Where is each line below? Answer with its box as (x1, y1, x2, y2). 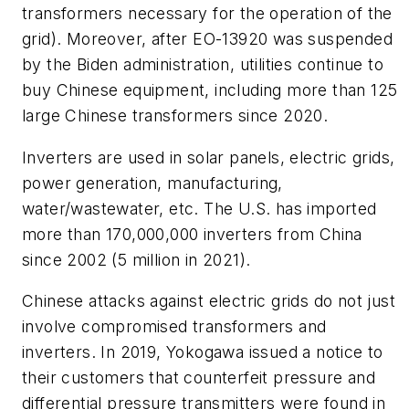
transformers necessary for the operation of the (22, 3, 393, 23)
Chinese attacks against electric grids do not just (22, 291, 395, 311)
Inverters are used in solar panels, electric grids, (22, 147, 395, 167)
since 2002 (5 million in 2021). (22, 249, 251, 269)
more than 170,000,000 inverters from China (22, 224, 362, 244)
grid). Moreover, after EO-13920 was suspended (22, 28, 393, 48)
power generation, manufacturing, (22, 173, 283, 193)
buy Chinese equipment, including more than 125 (22, 79, 398, 100)
